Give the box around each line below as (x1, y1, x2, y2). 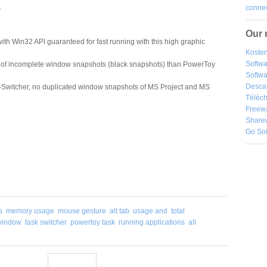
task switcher (25, 218, 67, 226)
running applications (119, 218, 185, 226)
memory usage (6, 206, 54, 215)
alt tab (110, 206, 129, 215)
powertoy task (70, 218, 115, 226)
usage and (133, 206, 167, 215)
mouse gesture (58, 206, 106, 215)
